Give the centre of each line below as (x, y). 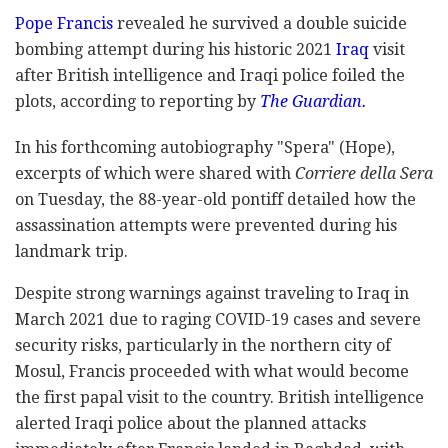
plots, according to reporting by (137, 102)
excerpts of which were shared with (153, 174)
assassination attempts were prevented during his (206, 226)
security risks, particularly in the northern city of (203, 346)
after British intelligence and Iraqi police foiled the (210, 76)
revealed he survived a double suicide (260, 24)
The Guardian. (313, 102)
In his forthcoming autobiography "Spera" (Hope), (205, 148)
